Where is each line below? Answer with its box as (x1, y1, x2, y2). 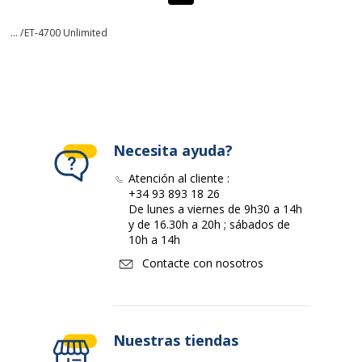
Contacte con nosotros (142, 255, 263, 271)
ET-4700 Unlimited (24, 26, 107, 40)
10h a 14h (128, 232, 180, 247)
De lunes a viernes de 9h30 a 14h (128, 201, 302, 217)
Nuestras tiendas (113, 330, 238, 350)
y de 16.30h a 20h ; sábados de (128, 217, 290, 232)
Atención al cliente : (128, 170, 229, 186)
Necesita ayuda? (113, 141, 233, 160)
